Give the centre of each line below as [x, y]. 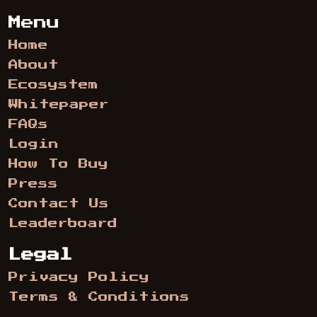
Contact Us [59, 204]
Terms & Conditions [99, 297]
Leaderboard [63, 224]
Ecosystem [53, 85]
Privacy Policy [79, 277]
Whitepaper [59, 105]
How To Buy [58, 164]
